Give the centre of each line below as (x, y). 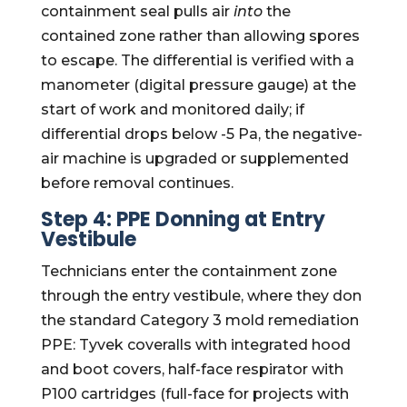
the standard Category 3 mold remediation (199, 320)
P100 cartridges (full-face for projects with (194, 394)
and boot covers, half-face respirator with (192, 369)
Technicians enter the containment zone (189, 271)
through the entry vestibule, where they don (201, 296)
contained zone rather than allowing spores (200, 36)
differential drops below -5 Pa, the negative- (201, 134)
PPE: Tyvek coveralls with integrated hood (195, 345)
